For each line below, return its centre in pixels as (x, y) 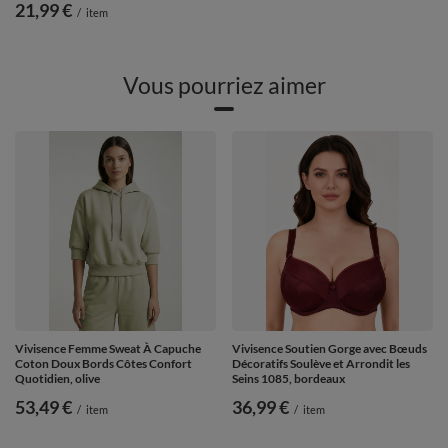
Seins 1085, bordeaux (288, 379)
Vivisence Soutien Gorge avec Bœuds (329, 349)
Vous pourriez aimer (224, 85)
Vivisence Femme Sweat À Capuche (108, 349)
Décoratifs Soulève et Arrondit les (321, 364)
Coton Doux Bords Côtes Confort (103, 364)
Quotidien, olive (57, 379)
